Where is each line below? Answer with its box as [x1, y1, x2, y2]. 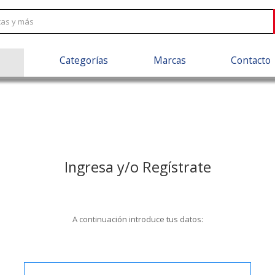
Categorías [60, 53, 109, 68]
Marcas [153, 53, 186, 68]
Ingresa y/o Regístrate [64, 157, 211, 177]
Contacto [231, 53, 271, 68]
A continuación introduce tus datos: [72, 214, 203, 225]
